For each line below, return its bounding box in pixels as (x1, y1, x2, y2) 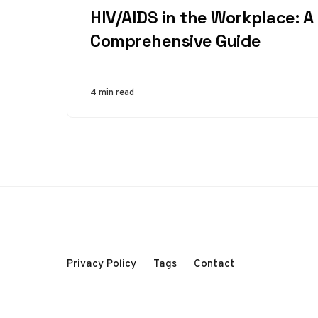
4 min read (90, 85, 134, 99)
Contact (194, 256, 235, 271)
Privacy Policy (67, 256, 136, 271)
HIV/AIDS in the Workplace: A (90, 6, 314, 28)
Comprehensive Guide (90, 30, 261, 52)
